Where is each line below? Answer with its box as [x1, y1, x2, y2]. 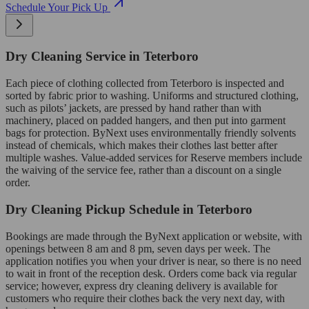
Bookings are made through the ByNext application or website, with [6, 230, 302, 242]
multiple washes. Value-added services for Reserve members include [6, 152, 302, 164]
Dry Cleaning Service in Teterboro [6, 49, 199, 64]
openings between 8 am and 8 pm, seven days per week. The [6, 242, 270, 255]
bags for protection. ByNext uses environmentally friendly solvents [6, 127, 296, 139]
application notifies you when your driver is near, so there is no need [6, 255, 301, 267]
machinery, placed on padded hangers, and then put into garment [6, 114, 286, 127]
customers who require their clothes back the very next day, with [6, 292, 285, 304]
